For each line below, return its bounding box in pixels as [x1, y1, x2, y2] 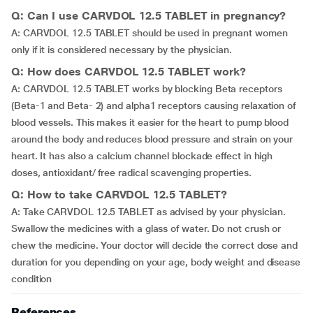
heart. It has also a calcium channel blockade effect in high [11, 150, 273, 161]
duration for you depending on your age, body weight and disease [11, 256, 300, 268]
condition [11, 273, 52, 284]
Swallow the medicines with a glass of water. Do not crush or [11, 223, 282, 234]
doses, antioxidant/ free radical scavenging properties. [11, 167, 252, 178]
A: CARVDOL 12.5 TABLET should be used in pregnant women [11, 27, 288, 38]
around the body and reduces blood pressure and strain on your [11, 133, 293, 145]
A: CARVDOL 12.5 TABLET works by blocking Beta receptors [11, 83, 282, 94]
